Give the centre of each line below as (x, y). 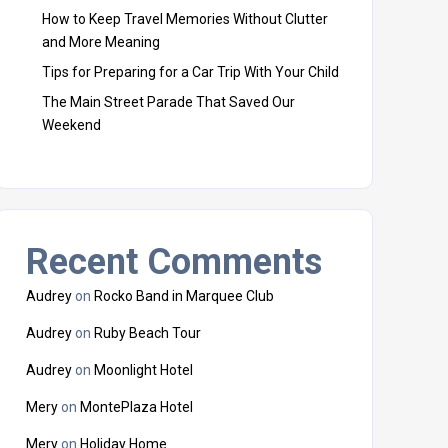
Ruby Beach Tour (147, 333)
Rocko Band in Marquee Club (184, 296)
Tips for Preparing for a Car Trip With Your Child (190, 72)
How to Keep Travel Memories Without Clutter (185, 19)
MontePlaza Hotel (136, 407)
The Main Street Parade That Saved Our (168, 102)
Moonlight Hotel (143, 370)
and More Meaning (101, 42)
